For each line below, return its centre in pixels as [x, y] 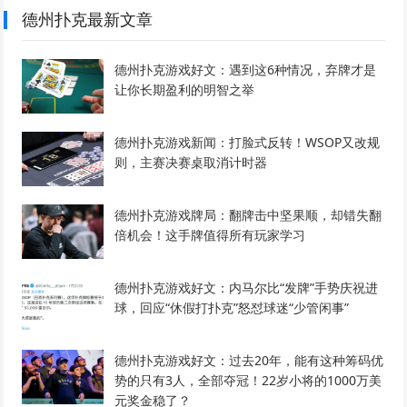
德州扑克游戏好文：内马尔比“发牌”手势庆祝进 [247, 288]
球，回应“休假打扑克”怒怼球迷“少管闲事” [232, 308]
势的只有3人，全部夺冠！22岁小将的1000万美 [248, 381]
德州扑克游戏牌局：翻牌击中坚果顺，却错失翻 [248, 215]
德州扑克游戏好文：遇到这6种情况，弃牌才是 [246, 70]
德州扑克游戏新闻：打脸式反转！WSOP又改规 [248, 143]
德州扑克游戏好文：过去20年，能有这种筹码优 [249, 361]
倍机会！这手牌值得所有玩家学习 [210, 235]
